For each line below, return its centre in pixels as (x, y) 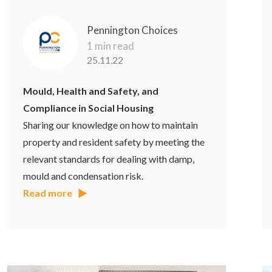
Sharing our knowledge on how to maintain (111, 125)
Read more (48, 193)
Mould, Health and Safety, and (91, 91)
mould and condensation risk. (83, 176)
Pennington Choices (133, 30)
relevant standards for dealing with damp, (109, 159)
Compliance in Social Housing (89, 108)
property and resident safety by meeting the (114, 142)
